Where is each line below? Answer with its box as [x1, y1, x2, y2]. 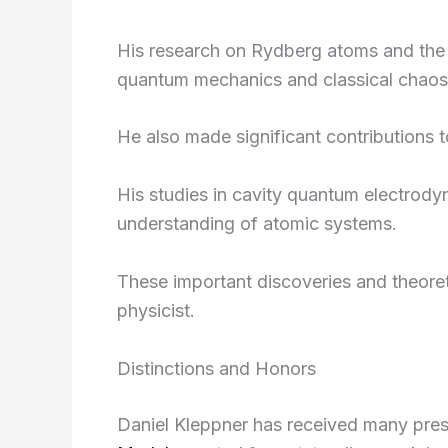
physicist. [117, 299, 195, 321]
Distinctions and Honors [117, 357, 316, 379]
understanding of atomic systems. [117, 213, 397, 235]
